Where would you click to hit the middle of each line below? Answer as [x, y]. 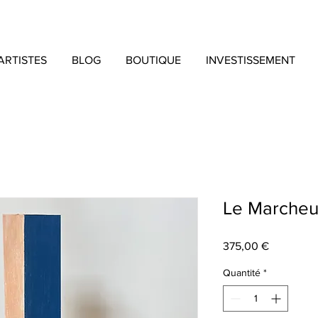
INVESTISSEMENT [251, 60]
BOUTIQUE [153, 60]
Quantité [242, 273]
